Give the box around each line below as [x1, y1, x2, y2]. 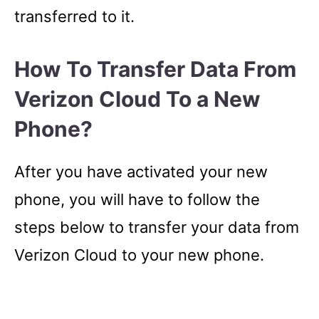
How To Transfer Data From [14, 56, 296, 82]
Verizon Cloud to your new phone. [14, 246, 264, 264]
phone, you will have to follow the [14, 190, 260, 209]
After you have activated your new [14, 162, 268, 181]
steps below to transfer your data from [14, 218, 299, 236]
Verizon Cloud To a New [14, 86, 261, 112]
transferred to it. [14, 7, 139, 26]
